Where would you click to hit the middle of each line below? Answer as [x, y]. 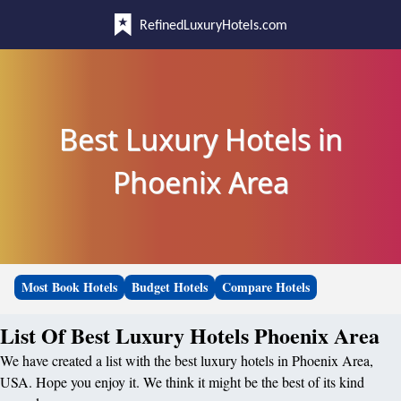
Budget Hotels [170, 287]
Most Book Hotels [69, 287]
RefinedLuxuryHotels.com [213, 26]
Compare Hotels [266, 287]
